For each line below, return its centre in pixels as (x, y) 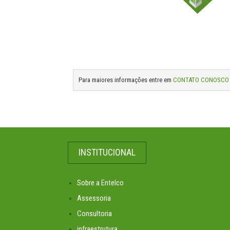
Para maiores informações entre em (126, 80)
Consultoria (94, 214)
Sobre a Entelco (100, 183)
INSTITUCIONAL (107, 152)
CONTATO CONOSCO (201, 80)
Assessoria (94, 198)
